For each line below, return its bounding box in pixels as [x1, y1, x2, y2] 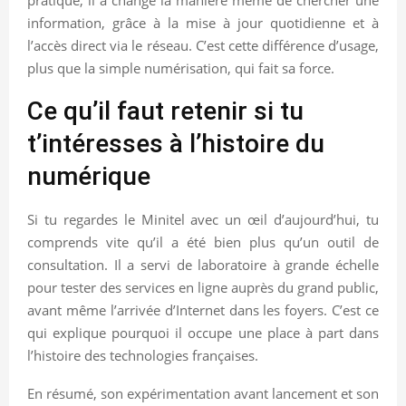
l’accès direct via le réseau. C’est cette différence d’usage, [27, 35, 379, 54]
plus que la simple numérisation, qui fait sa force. [27, 58, 334, 77]
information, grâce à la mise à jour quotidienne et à [27, 13, 379, 32]
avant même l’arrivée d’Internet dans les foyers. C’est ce [27, 300, 379, 319]
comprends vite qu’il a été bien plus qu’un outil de [27, 232, 379, 251]
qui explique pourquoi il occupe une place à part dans [27, 323, 379, 342]
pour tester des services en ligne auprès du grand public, [27, 277, 379, 296]
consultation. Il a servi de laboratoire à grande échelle [27, 255, 379, 274]
